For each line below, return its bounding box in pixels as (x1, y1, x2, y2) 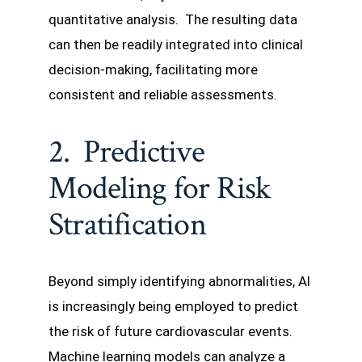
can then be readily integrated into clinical (48, 36, 303, 53)
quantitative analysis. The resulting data (48, 11, 297, 27)
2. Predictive (48, 130, 204, 173)
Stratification (48, 203, 206, 246)
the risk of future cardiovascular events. (48, 322, 293, 339)
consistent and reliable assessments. (48, 86, 277, 103)
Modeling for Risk (48, 166, 271, 209)
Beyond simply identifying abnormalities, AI (48, 272, 310, 289)
